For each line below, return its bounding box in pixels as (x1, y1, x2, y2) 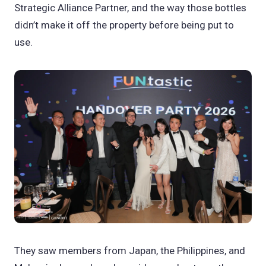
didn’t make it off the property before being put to (14, 18, 234, 31)
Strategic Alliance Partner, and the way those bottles (14, 1, 246, 14)
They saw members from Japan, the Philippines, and (14, 244, 245, 256)
